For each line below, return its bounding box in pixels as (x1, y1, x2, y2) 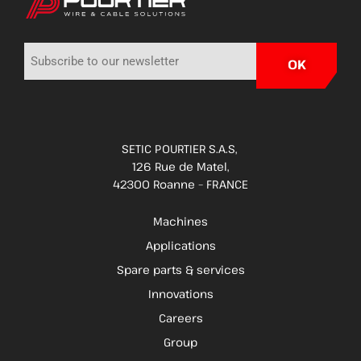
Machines (153, 213, 208, 229)
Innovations (147, 285, 214, 301)
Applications (145, 237, 216, 253)
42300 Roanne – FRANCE (113, 176, 248, 192)
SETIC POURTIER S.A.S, (121, 140, 240, 156)
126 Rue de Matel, (132, 158, 229, 174)
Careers (158, 309, 203, 326)
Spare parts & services (116, 261, 245, 277)
